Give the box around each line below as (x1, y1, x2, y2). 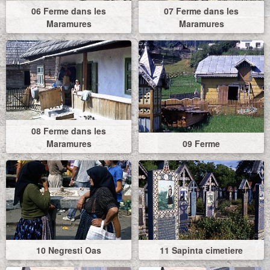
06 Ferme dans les (31, 5, 106, 17)
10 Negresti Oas (36, 244, 101, 256)
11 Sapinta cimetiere (160, 244, 243, 256)
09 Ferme (183, 137, 220, 149)
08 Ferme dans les (31, 124, 106, 137)
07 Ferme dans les (164, 5, 239, 17)
